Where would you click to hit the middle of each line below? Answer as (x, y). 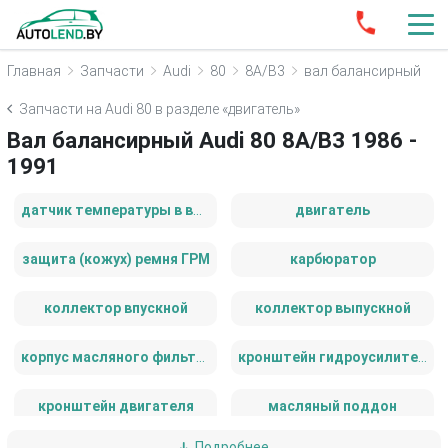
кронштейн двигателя (115, 406)
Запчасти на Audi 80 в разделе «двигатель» (159, 109)
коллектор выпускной (332, 308)
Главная (34, 70)
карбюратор (332, 259)
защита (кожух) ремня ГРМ (115, 259)
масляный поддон (332, 406)
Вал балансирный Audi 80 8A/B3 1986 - (212, 140)
